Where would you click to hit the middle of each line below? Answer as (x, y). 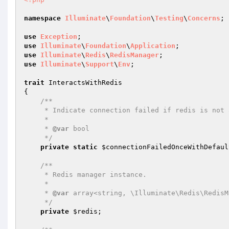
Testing (169, 18)
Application (153, 46)
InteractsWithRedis (83, 83)
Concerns (204, 18)
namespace (42, 18)
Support (100, 64)
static (85, 147)
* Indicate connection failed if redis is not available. (34, 110)
